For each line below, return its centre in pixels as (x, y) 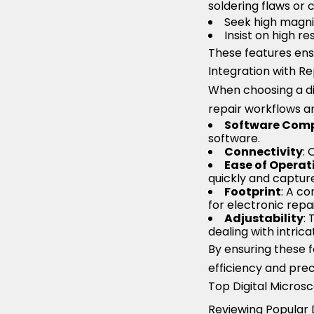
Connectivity (264, 152)
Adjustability (264, 219)
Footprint (253, 192)
